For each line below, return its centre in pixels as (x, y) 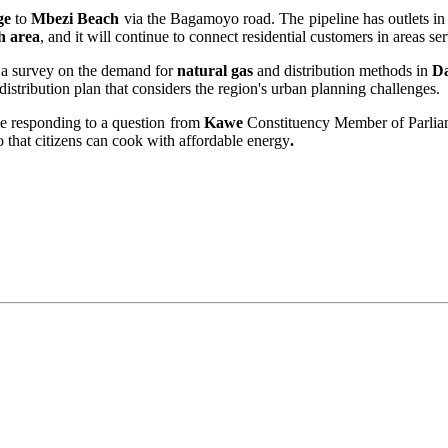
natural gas (214, 71)
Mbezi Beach (75, 19)
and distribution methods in (342, 71)
